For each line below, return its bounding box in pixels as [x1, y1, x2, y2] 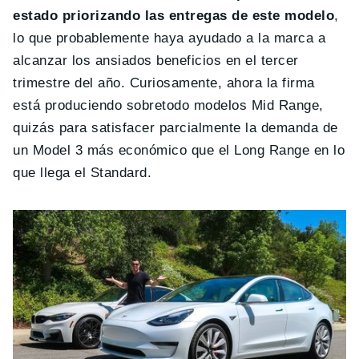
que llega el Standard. [13, 164, 152, 180]
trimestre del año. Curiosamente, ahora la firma [13, 75, 315, 91]
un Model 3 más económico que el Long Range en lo [13, 142, 345, 158]
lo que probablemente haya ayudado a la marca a [13, 30, 326, 46]
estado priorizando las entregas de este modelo [13, 7, 335, 23]
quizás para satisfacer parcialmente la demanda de [13, 119, 338, 135]
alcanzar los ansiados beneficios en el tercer [13, 52, 299, 68]
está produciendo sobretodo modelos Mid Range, [13, 97, 324, 113]
